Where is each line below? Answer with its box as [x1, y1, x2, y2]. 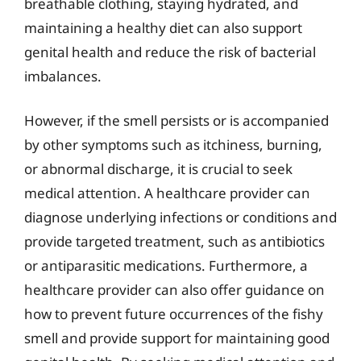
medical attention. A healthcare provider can [24, 184, 310, 202]
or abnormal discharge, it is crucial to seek [24, 160, 293, 178]
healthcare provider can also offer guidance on [24, 280, 325, 299]
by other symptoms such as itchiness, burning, [24, 135, 322, 154]
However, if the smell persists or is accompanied [24, 111, 329, 130]
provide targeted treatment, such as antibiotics [24, 232, 325, 251]
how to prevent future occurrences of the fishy [24, 305, 323, 323]
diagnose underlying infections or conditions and [24, 208, 337, 226]
